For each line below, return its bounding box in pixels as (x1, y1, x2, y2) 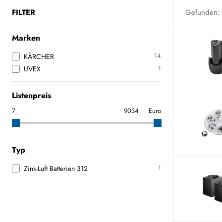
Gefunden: (185, 6, 220, 18)
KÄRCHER (24, 52, 54, 61)
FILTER (12, 6, 35, 18)
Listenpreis (12, 90, 51, 101)
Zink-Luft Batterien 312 (24, 164, 88, 173)
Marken (12, 32, 40, 44)
